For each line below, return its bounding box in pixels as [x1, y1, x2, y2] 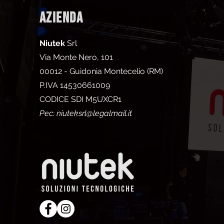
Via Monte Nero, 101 [39, 52, 113, 62]
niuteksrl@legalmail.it [56, 108, 132, 118]
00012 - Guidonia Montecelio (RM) [39, 66, 163, 76]
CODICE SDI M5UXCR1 [39, 94, 121, 104]
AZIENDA [39, 9, 83, 27]
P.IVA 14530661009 [39, 80, 110, 90]
